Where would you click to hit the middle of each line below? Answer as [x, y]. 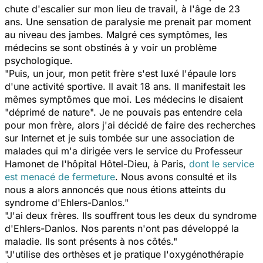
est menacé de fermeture [60, 176]
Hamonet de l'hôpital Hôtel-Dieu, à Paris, [97, 163]
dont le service [222, 163]
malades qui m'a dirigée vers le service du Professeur [124, 151]
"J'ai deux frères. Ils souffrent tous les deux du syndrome [131, 215]
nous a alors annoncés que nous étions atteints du [115, 189]
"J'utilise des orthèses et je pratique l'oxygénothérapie [124, 254]
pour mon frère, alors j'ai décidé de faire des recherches [130, 125]
